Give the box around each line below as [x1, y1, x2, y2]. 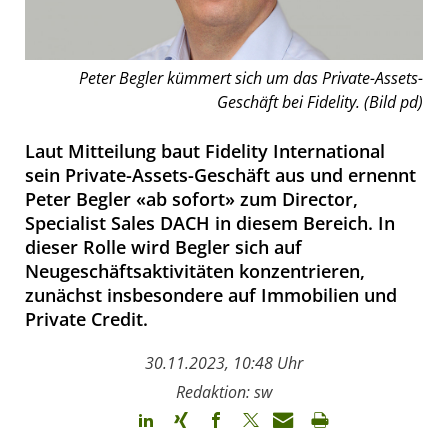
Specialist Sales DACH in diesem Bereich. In [25, 210, 395, 235]
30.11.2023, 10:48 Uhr [145, 351, 303, 374]
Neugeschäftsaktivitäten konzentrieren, [25, 258, 365, 283]
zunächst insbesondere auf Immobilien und [25, 282, 397, 307]
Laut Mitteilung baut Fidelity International [25, 138, 385, 163]
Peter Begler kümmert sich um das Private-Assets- [79, 66, 423, 89]
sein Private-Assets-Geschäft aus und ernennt [25, 162, 416, 187]
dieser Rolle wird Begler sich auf [25, 234, 302, 259]
